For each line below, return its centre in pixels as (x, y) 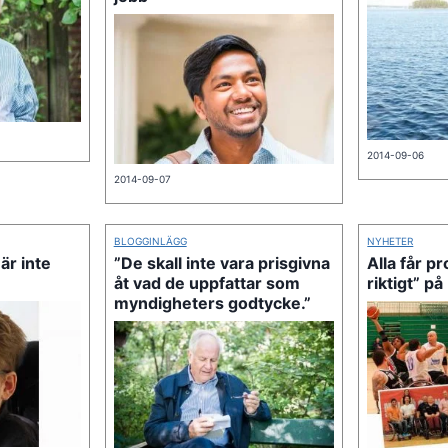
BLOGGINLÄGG (150, 240)
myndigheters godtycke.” (212, 302)
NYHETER (390, 240)
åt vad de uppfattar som (206, 282)
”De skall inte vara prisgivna (221, 262)
